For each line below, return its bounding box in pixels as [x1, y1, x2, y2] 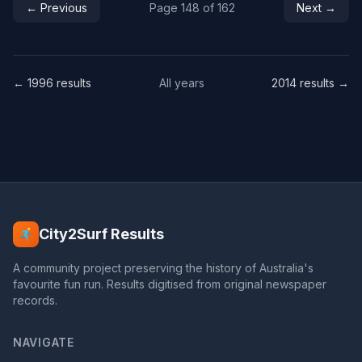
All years [158, 76, 204, 90]
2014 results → [271, 76, 349, 90]
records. [13, 293, 57, 307]
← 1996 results [13, 76, 91, 90]
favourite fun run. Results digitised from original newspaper [13, 277, 326, 291]
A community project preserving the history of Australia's [13, 261, 314, 275]
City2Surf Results [39, 225, 164, 242]
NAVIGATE [13, 335, 74, 349]
